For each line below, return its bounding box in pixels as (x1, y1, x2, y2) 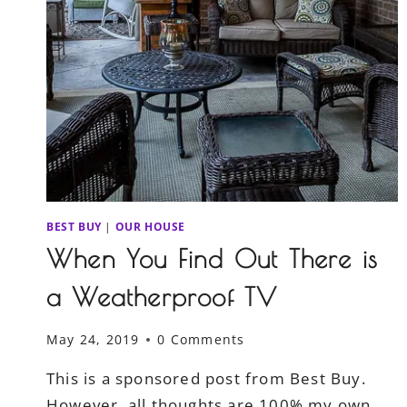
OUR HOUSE (114, 218, 185, 233)
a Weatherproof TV (46, 282, 278, 313)
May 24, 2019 (46, 331, 140, 349)
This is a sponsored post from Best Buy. (46, 368, 366, 390)
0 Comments (157, 331, 245, 349)
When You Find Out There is (46, 243, 379, 274)
